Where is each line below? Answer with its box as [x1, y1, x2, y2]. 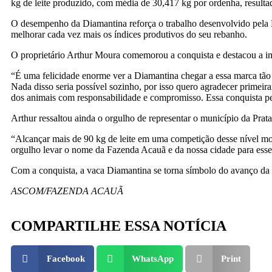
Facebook [46, 254, 85, 263]
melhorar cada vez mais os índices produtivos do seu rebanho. [11, 29, 247, 39]
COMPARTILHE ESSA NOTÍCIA [11, 218, 226, 234]
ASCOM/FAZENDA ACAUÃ [11, 186, 126, 196]
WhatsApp [132, 254, 174, 263]
